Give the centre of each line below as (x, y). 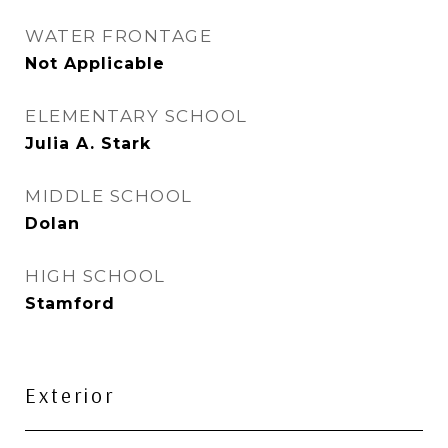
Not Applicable (95, 63)
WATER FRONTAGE (118, 36)
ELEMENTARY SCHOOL (136, 116)
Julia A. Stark (88, 143)
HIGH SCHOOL (95, 276)
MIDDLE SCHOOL (109, 196)
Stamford (70, 303)
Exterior (70, 395)
